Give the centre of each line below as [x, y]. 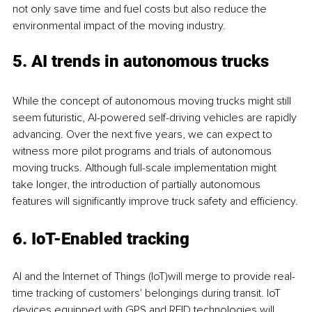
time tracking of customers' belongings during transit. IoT [148, 294]
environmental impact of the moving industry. [119, 26]
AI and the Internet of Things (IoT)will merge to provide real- [154, 277]
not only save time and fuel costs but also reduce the [141, 9]
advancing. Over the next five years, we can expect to [144, 135]
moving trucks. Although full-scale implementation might [146, 168]
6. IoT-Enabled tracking [101, 239]
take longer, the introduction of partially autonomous [138, 185]
